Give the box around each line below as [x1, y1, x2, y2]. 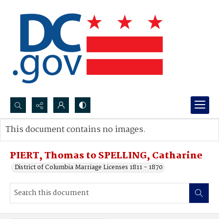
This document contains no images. [5, 123, 146, 136]
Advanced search [15, 134, 66, 145]
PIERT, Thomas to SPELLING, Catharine [10, 149, 202, 163]
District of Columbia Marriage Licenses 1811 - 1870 [15, 162, 163, 173]
